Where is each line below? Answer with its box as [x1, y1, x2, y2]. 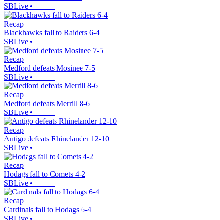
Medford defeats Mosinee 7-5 [4, 64, 95, 73]
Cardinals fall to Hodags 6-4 [4, 205, 91, 214]
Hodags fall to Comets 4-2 [4, 170, 85, 179]
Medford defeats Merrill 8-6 [4, 99, 90, 108]
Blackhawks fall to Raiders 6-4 [4, 28, 100, 37]
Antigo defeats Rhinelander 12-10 [4, 135, 109, 143]
